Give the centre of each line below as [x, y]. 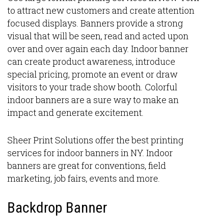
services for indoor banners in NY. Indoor [90, 153]
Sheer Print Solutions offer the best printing [96, 140]
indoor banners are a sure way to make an [93, 100]
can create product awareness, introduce [91, 61]
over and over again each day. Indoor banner [98, 49]
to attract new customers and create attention [101, 10]
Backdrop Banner [57, 207]
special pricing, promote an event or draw [93, 74]
